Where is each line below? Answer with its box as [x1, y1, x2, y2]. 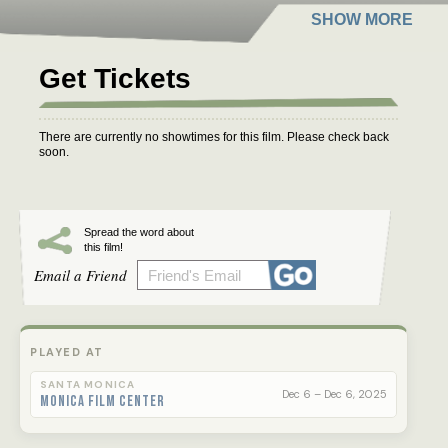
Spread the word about [84, 226, 194, 238]
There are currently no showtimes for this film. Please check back [39, 130, 389, 144]
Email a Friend [34, 265, 127, 285]
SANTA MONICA [40, 378, 136, 391]
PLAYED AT [30, 344, 104, 359]
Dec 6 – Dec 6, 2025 [282, 387, 387, 401]
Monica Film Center [40, 392, 165, 411]
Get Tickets [39, 63, 191, 94]
